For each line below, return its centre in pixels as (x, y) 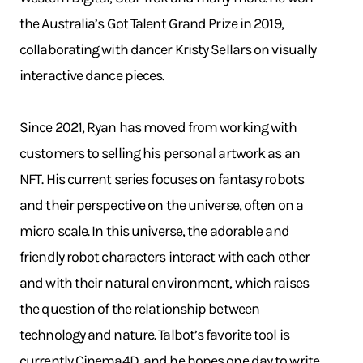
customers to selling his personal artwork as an (160, 153)
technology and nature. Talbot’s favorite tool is (154, 335)
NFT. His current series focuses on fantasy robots (162, 179)
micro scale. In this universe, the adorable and (154, 231)
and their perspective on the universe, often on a (161, 205)
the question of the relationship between (140, 309)
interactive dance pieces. (92, 75)
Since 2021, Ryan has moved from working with (158, 127)
